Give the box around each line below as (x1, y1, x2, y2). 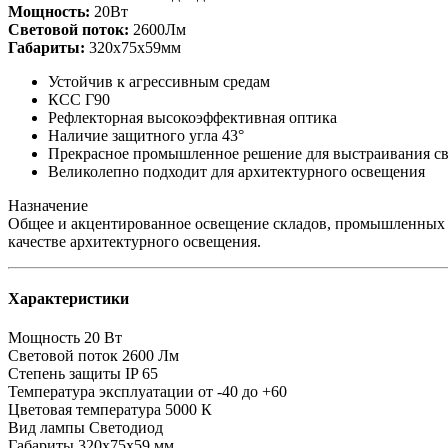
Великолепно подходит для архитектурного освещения (48, 162, 425, 180)
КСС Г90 (48, 90, 110, 108)
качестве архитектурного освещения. (8, 232, 261, 250)
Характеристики (8, 289, 129, 307)
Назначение (8, 196, 88, 214)
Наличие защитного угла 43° (48, 126, 244, 144)
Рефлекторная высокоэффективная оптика (48, 108, 337, 126)
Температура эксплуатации (8, 383, 194, 401)
